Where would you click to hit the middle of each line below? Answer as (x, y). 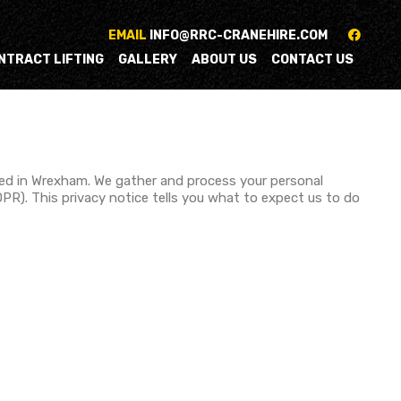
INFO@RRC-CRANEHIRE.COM (239, 35)
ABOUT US (224, 60)
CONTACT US (312, 60)
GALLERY (148, 60)
